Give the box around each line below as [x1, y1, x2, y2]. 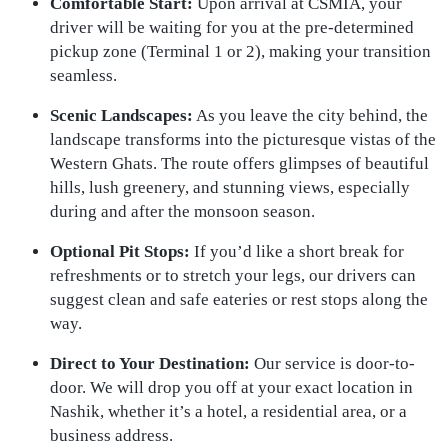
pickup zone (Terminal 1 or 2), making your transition [50, 42, 431, 61]
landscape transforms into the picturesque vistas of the [50, 130, 436, 149]
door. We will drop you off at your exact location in [50, 378, 413, 397]
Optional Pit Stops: [50, 242, 190, 261]
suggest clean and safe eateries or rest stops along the [50, 290, 428, 309]
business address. [50, 426, 173, 445]
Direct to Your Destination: [50, 354, 250, 373]
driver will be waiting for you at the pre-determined [50, 18, 414, 37]
